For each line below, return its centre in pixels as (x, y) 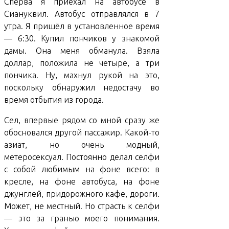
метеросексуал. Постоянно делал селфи (82, 157)
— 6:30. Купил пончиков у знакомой (82, 39)
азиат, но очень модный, (82, 145)
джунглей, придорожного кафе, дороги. (82, 194)
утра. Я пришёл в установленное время (82, 26)
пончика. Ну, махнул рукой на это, (82, 75)
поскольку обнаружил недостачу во (82, 88)
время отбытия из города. (54, 100)
